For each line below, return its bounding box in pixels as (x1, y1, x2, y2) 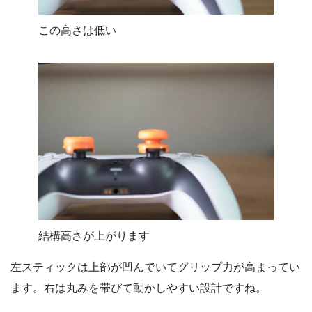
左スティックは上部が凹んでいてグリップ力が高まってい (10, 260, 300, 273)
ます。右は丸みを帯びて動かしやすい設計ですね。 (10, 281, 267, 294)
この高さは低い (38, 24, 116, 37)
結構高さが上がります (38, 229, 150, 242)
